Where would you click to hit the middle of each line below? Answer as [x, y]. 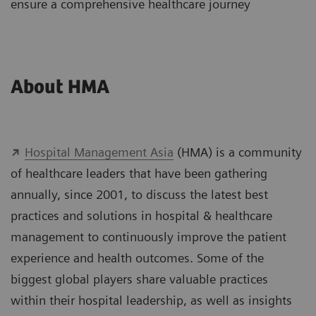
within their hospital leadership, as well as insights [151, 300]
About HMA [60, 87]
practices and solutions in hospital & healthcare [141, 215]
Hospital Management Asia [99, 152]
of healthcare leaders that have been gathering [139, 173]
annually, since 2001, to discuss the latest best [139, 194]
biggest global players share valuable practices [139, 279]
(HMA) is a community [237, 152]
